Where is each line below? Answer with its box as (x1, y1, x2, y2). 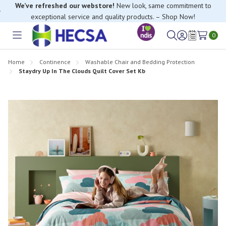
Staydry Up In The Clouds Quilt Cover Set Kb (19, 67, 145, 75)
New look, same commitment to (114, 1, 211, 10)
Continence (39, 58, 71, 66)
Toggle (17, 36, 40, 46)
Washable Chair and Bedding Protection (85, 58, 195, 66)
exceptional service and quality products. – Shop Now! (31, 12, 195, 21)
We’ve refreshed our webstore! (15, 1, 115, 10)
